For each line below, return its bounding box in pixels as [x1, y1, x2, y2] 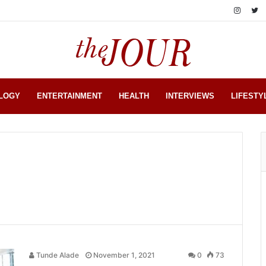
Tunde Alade [34, 251, 79, 259]
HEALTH [119, 91, 149, 100]
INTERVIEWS [166, 91, 214, 100]
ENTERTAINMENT [37, 91, 102, 100]
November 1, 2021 [93, 251, 155, 259]
